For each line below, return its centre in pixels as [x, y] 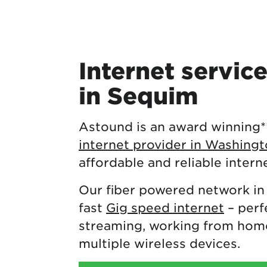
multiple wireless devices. [159, 243]
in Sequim [139, 95]
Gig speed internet [165, 207]
